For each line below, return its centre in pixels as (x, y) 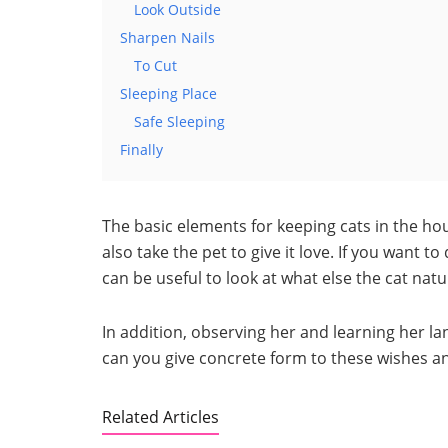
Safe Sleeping (179, 121)
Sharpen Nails (167, 37)
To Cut (155, 65)
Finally (141, 149)
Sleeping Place (168, 93)
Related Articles (160, 416)
